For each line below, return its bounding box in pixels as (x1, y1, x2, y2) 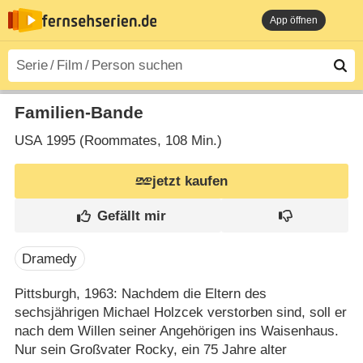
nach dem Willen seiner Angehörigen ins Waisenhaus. (14, 322, 339, 339)
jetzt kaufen (152, 173, 228, 190)
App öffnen (270, 15, 318, 26)
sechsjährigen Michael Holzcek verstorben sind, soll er (14, 304, 347, 320)
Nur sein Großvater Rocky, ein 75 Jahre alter (14, 341, 287, 357)
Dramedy (22, 250, 78, 267)
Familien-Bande (14, 102, 143, 122)
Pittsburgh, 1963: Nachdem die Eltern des (14, 285, 267, 301)
